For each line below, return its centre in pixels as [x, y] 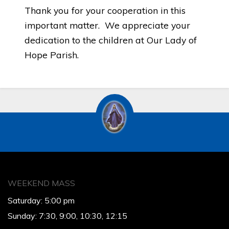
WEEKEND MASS [41, 183]
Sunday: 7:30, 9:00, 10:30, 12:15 [67, 216]
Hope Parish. [52, 54]
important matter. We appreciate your [107, 25]
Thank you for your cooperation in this [105, 10]
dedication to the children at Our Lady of [111, 40]
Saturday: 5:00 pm [41, 201]
